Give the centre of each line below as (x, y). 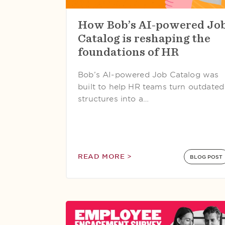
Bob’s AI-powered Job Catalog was (148, 75)
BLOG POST (206, 157)
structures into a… (114, 99)
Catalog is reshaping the (144, 38)
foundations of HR (128, 52)
